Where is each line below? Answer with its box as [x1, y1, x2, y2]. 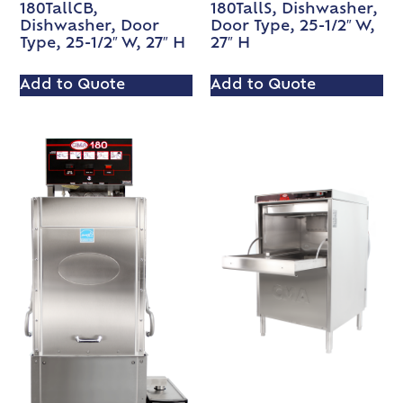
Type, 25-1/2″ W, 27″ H [20, 37, 186, 52]
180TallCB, [20, 3, 99, 18]
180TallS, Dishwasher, [210, 3, 378, 18]
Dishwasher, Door [20, 20, 160, 35]
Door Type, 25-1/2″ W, [210, 20, 375, 35]
